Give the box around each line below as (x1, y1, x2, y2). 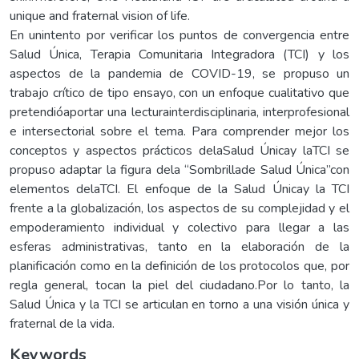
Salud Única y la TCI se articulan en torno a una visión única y (10, 295, 349, 313)
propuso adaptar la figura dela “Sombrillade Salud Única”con (10, 160, 349, 179)
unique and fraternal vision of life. (10, 6, 190, 25)
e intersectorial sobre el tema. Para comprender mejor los (10, 122, 349, 140)
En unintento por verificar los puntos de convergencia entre (10, 26, 349, 44)
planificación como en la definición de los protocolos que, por (10, 256, 349, 275)
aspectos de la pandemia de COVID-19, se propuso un (10, 64, 349, 83)
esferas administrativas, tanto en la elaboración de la (10, 237, 349, 256)
